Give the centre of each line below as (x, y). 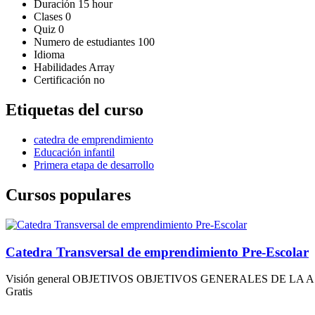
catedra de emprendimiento (94, 139)
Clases (50, 17)
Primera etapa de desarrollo (94, 165)
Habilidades (61, 67)
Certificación (64, 80)
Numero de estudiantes (86, 42)
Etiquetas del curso (75, 110)
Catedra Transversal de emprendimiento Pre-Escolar (157, 252)
